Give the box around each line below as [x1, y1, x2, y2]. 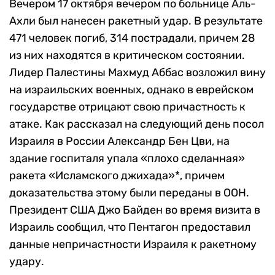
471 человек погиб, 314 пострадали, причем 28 [9, 31, 255, 45]
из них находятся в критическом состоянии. [9, 48, 245, 63]
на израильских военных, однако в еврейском [9, 83, 254, 97]
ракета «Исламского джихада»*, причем [9, 169, 225, 183]
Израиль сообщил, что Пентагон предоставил [9, 220, 250, 234]
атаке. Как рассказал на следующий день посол [9, 117, 264, 131]
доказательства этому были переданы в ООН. [9, 186, 249, 200]
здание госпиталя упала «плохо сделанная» [9, 152, 245, 166]
